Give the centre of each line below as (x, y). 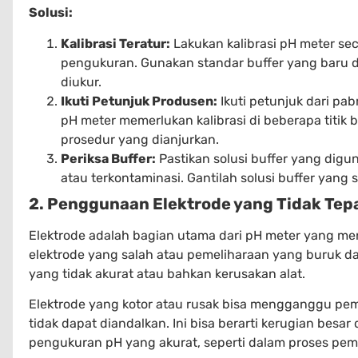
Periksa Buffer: (108, 158)
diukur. (81, 82)
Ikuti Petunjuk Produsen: (139, 101)
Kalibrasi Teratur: (115, 43)
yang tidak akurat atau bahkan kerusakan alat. (167, 273)
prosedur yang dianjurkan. (140, 139)
